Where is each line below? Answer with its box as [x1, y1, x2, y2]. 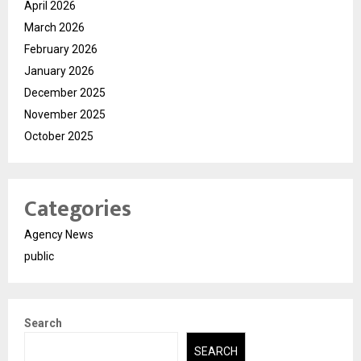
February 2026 [24, 42, 98, 56]
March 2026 [24, 20, 85, 34]
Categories [24, 189, 131, 228]
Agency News [24, 227, 93, 241]
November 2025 [24, 107, 106, 121]
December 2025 [24, 85, 106, 99]
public [24, 249, 54, 263]
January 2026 [24, 64, 94, 77]
